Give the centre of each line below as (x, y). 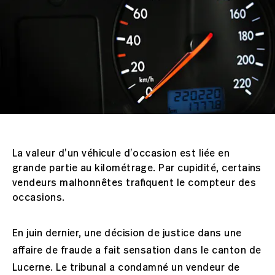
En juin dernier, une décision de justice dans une (127, 233)
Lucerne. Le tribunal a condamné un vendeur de (126, 267)
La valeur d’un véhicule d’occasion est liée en (121, 153)
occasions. (39, 197)
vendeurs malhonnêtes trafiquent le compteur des (134, 183)
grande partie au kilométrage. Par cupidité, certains (137, 168)
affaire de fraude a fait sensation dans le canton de (137, 250)
